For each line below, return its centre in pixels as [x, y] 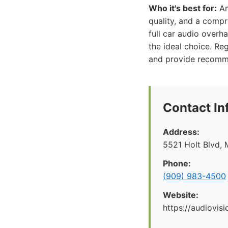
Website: [181, 195]
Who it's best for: [183, 8]
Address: [181, 132]
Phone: [177, 163]
